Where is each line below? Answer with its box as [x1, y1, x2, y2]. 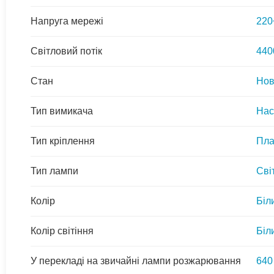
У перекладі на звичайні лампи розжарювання [31, 255, 241, 266]
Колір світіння [31, 225, 94, 236]
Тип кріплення [31, 135, 95, 146]
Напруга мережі [31, 15, 103, 26]
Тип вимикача [31, 105, 93, 116]
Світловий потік [31, 45, 102, 56]
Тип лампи [31, 165, 78, 176]
